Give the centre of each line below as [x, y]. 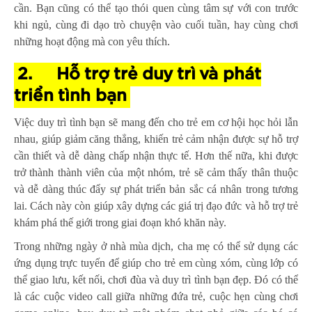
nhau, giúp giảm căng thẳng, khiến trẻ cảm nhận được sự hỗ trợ [156, 139]
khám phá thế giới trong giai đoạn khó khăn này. [120, 222]
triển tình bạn [70, 96]
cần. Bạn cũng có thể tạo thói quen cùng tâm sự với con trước [156, 8]
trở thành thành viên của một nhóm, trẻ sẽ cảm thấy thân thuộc [156, 172]
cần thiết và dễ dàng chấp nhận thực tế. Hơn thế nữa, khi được [156, 155]
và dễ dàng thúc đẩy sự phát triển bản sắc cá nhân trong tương [156, 189]
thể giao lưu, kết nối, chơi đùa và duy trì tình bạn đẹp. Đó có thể [156, 279]
